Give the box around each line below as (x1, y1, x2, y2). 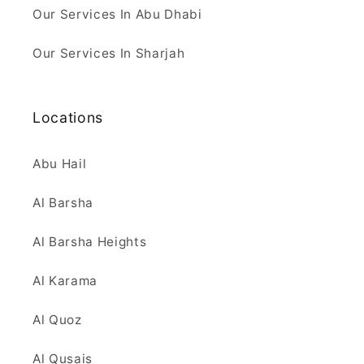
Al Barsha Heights (32, 234, 147, 250)
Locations (32, 109, 103, 127)
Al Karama (32, 273, 97, 289)
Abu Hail (32, 156, 87, 172)
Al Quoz (32, 312, 82, 328)
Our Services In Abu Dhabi (32, 6, 202, 23)
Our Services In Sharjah (32, 45, 185, 62)
